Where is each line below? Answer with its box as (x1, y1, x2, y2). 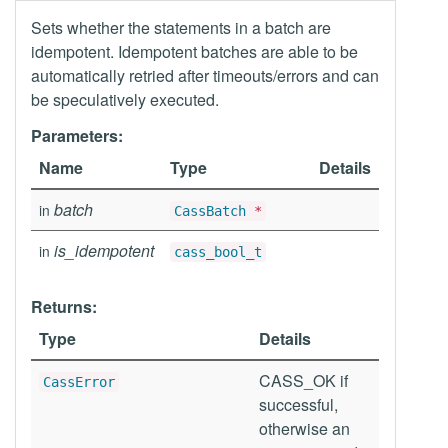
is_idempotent (54, 239, 154, 262)
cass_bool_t (174, 244, 262, 260)
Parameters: (31, 124, 123, 147)
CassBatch (174, 203, 246, 219)
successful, (259, 393, 338, 416)
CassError (43, 374, 115, 390)
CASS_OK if (259, 369, 348, 392)
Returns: (31, 295, 97, 318)
